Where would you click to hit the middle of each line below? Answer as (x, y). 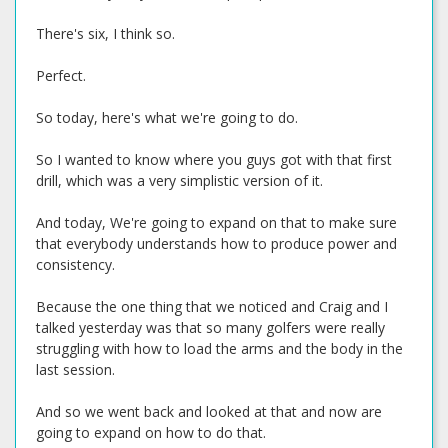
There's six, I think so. (105, 33)
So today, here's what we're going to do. (167, 117)
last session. (75, 369)
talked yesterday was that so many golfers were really (210, 327)
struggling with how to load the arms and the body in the (219, 348)
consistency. (75, 264)
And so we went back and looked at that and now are (209, 411)
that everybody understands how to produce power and (216, 243)
